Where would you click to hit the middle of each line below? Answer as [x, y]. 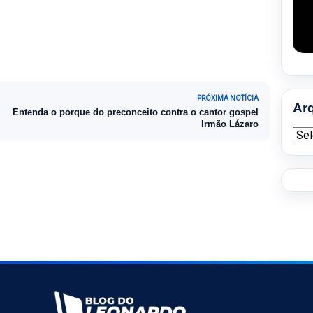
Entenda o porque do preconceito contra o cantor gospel [136, 112]
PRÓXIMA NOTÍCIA [228, 98]
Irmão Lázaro [230, 124]
